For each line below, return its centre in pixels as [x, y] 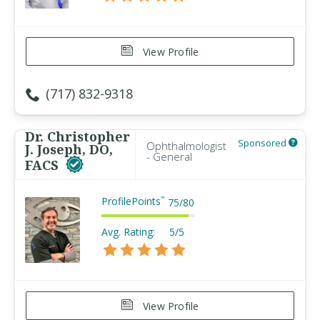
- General [169, 156]
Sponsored [263, 143]
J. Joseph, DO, [69, 149]
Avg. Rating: [128, 232]
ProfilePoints [131, 201]
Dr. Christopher [77, 136]
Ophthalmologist [186, 146]
